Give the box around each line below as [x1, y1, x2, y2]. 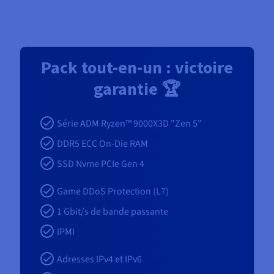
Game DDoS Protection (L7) [57, 185, 169, 199]
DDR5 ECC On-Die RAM [57, 137, 148, 151]
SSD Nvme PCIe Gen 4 [57, 157, 144, 171]
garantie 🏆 [94, 78, 180, 100]
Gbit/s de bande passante [64, 205, 170, 219]
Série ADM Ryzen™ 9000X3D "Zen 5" [57, 117, 202, 131]
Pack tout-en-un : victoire [41, 56, 233, 79]
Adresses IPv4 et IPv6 [57, 253, 142, 267]
